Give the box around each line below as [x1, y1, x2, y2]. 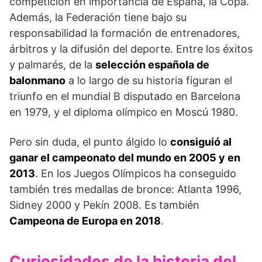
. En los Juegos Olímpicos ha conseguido [35, 167, 236, 180]
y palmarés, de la [9, 58, 95, 71]
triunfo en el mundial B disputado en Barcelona [9, 89, 240, 102]
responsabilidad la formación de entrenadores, [9, 26, 240, 39]
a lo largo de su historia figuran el [65, 74, 232, 87]
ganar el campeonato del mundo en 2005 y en [9, 151, 240, 164]
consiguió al [170, 135, 232, 148]
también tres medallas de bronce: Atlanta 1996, [9, 182, 242, 195]
